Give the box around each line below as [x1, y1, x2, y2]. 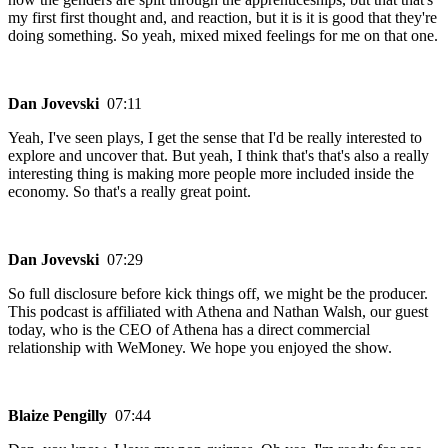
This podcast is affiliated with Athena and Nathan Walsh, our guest [8, 303, 428, 321]
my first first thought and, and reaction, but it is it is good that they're [8, 9, 437, 27]
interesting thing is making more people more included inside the [8, 165, 414, 183]
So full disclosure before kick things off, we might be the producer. [8, 285, 428, 303]
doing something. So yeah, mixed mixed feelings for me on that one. [8, 27, 438, 45]
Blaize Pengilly [8, 407, 115, 425]
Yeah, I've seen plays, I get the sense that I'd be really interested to [8, 129, 422, 147]
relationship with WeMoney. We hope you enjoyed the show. [8, 339, 392, 357]
